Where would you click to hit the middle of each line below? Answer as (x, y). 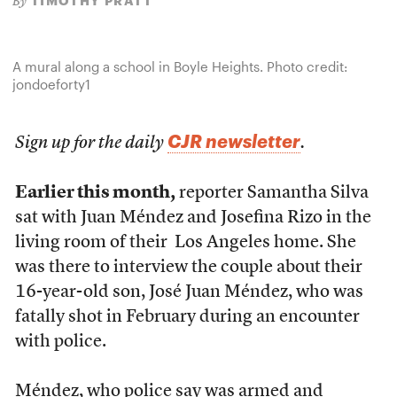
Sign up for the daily (91, 144)
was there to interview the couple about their (188, 268)
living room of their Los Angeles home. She (185, 243)
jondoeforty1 (52, 84)
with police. (60, 342)
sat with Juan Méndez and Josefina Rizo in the (193, 218)
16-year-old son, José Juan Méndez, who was (189, 292)
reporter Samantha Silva (272, 193)
